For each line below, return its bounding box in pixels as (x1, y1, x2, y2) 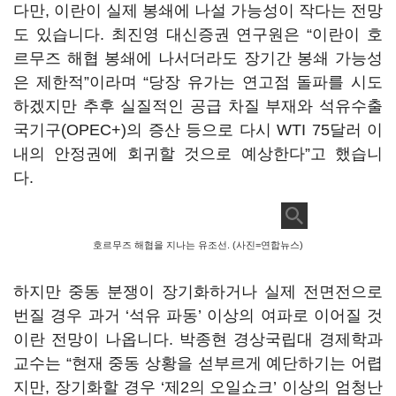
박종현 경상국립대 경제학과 (179, 331, 383, 348)
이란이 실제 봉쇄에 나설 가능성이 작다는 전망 (54, 2, 383, 19)
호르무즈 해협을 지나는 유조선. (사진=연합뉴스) (93, 240, 303, 250)
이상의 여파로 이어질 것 (207, 307, 383, 324)
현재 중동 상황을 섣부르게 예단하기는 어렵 (71, 354, 384, 372)
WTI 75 (277, 121, 330, 139)
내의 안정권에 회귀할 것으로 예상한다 (13, 145, 305, 163)
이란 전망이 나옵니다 (13, 331, 169, 348)
